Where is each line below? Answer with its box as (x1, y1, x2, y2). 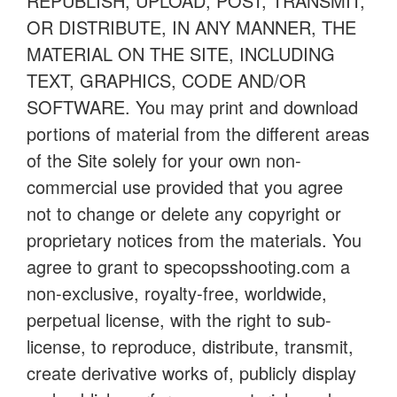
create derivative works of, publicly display (27, 360, 356, 385)
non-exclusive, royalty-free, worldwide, (27, 280, 327, 306)
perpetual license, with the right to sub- (27, 307, 331, 332)
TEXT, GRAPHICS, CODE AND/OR (27, 67, 306, 93)
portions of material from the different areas (27, 121, 370, 146)
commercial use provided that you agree (27, 174, 343, 199)
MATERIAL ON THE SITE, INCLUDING (27, 41, 335, 66)
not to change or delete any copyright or (27, 200, 341, 226)
